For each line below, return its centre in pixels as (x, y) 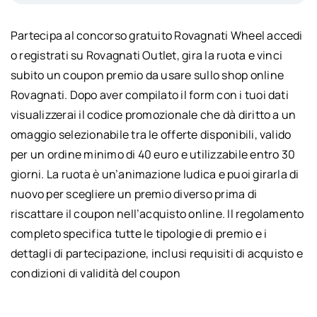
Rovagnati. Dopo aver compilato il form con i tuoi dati (149, 94)
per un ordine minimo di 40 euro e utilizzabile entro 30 (153, 154)
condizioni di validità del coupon (95, 273)
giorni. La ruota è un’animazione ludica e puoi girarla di (155, 174)
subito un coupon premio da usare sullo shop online (147, 75)
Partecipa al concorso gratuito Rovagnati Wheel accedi (156, 35)
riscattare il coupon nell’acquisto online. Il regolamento (157, 213)
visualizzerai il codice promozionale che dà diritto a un (153, 114)
